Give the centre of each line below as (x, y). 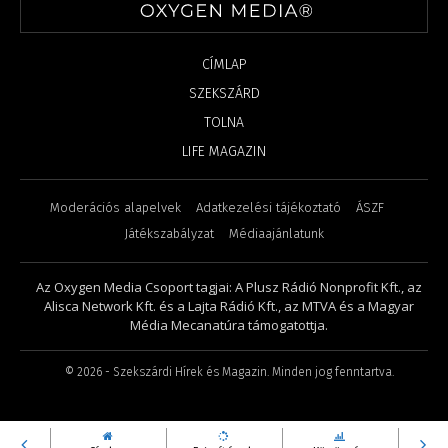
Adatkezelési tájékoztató (268, 207)
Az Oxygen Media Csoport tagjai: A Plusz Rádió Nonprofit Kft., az (229, 286)
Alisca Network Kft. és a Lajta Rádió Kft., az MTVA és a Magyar (229, 305)
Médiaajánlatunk (276, 233)
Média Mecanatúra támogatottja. (229, 324)
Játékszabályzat (169, 233)
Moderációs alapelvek (115, 207)
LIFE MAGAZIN (224, 151)
